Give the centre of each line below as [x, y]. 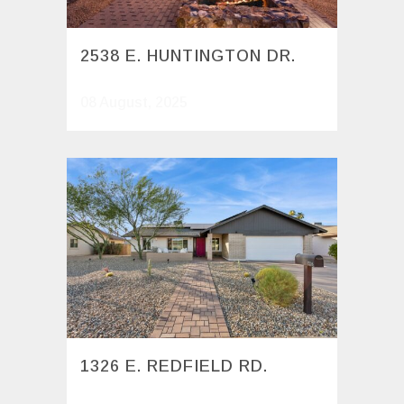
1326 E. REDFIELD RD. [174, 367]
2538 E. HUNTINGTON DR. [188, 56]
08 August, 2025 [134, 103]
